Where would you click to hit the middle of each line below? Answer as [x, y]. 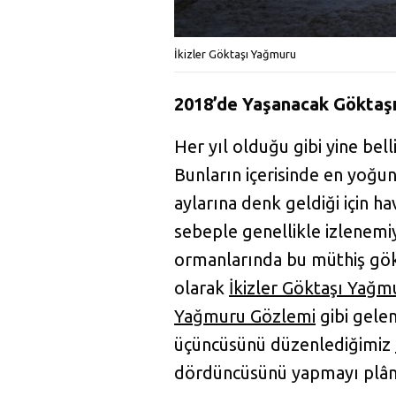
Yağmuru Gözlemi [245, 316]
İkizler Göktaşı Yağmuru [235, 53]
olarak [202, 287]
